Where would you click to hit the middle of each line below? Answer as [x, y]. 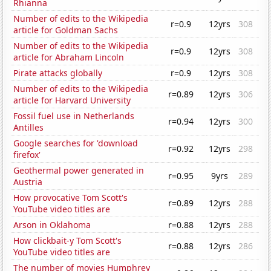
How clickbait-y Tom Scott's [68, 241]
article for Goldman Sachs [66, 30]
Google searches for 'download [76, 143]
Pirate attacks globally [58, 73]
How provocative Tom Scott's [71, 198]
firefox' [27, 155]
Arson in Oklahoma [52, 225]
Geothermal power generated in [79, 171]
